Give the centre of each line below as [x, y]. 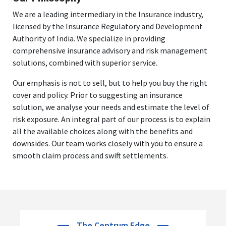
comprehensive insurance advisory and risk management [110, 50]
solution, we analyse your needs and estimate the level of [111, 107]
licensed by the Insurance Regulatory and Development [108, 26]
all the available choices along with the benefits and [103, 131]
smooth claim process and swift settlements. [90, 155]
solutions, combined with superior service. [85, 62]
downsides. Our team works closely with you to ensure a [108, 143]
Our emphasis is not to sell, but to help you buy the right [110, 82]
